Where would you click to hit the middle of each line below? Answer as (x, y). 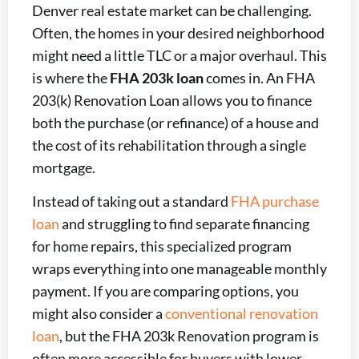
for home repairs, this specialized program (162, 246)
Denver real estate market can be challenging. (172, 10)
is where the (71, 78)
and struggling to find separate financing (184, 224)
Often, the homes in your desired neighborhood (178, 33)
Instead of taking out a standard (131, 202)
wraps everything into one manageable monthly (179, 269)
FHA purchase (275, 202)
